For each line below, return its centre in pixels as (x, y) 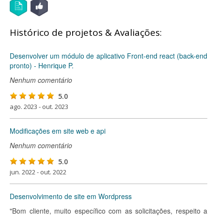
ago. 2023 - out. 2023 (39, 107)
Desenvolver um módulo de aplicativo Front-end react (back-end (108, 56)
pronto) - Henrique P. (42, 65)
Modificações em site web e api (58, 131)
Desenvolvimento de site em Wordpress (71, 196)
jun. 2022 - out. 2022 (38, 172)
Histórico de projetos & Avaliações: (86, 32)
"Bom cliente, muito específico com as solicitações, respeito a (108, 211)
